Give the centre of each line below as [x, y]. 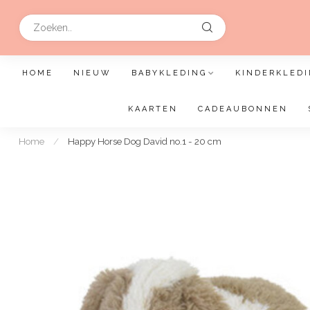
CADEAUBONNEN [243, 109]
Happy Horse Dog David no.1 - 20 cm [145, 141]
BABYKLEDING [169, 73]
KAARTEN [153, 109]
